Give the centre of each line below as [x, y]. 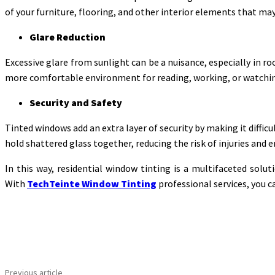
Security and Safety [76, 102]
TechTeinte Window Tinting [92, 183]
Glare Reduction [68, 37]
